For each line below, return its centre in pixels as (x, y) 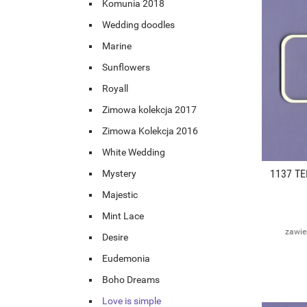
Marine (117, 46)
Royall (115, 89)
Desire (115, 237)
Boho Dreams (131, 280)
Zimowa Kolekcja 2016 (150, 131)
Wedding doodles (138, 25)
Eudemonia (126, 259)
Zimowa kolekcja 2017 (149, 110)
